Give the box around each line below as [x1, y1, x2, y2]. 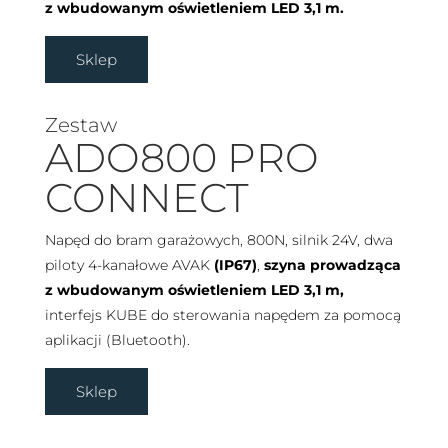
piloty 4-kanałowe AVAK [44, 256, 214, 275]
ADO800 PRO [44, 133, 319, 183]
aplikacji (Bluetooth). [44, 331, 190, 350]
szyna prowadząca [263, 256, 401, 275]
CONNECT [44, 173, 249, 223]
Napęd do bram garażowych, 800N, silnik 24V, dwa [44, 231, 393, 250]
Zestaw [44, 113, 117, 138]
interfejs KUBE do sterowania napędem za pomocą [44, 306, 401, 325]
